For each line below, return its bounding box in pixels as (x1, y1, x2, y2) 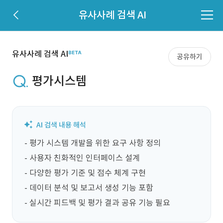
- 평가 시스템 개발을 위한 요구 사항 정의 (24, 138, 161, 148)
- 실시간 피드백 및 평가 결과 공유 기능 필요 (24, 198, 170, 208)
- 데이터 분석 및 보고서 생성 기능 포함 (24, 183, 153, 193)
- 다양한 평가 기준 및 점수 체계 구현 (24, 168, 146, 178)
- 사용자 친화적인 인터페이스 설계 (24, 153, 140, 163)
